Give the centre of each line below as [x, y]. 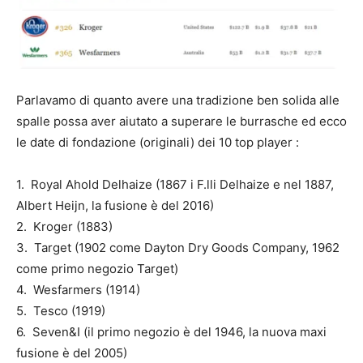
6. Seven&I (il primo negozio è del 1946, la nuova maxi [171, 331]
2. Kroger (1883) [64, 226]
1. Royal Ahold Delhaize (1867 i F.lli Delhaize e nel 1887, [175, 184]
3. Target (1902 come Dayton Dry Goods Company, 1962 [178, 247]
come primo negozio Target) [97, 268]
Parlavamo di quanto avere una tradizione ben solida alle [178, 100]
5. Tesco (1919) [61, 310]
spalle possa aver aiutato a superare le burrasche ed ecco [181, 121]
